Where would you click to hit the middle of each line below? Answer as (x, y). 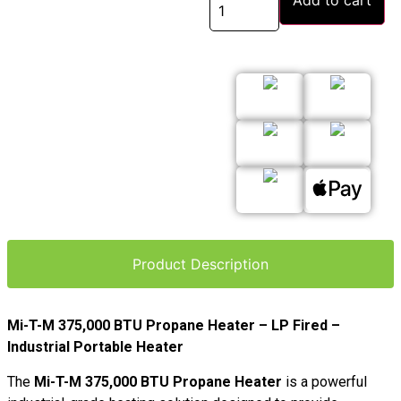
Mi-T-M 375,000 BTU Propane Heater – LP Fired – (174, 326)
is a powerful (324, 381)
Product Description (200, 264)
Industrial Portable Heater (95, 347)
